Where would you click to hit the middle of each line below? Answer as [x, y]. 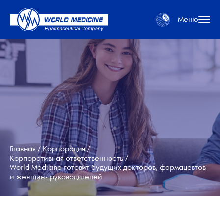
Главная [23, 149]
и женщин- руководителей [56, 177]
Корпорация [64, 149]
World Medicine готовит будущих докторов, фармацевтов [108, 168]
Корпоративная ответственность [67, 158]
